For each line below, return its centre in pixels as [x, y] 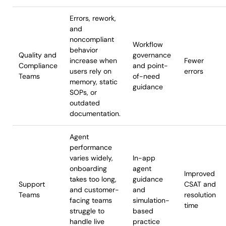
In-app [144, 158]
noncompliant [92, 39]
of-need [146, 76]
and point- [150, 66]
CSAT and [200, 184]
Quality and [38, 55]
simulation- [151, 200]
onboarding [88, 168]
